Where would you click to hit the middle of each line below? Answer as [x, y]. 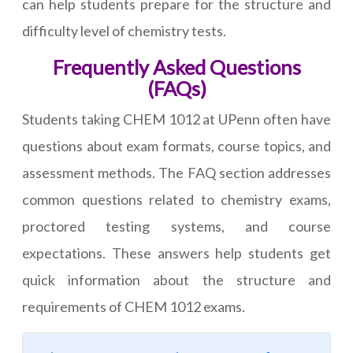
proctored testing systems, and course [176, 227]
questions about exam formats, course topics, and [176, 146]
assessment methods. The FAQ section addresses [176, 173]
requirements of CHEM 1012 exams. [134, 307]
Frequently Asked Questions [176, 67]
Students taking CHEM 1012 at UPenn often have [176, 119]
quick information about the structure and [176, 280]
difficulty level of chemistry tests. [124, 31]
